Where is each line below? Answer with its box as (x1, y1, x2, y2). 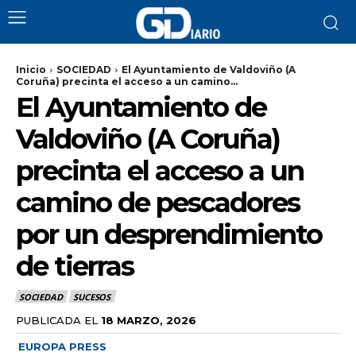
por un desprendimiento (16, 218, 322, 251)
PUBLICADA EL (16, 313, 98, 327)
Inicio (16, 64, 46, 75)
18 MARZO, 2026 (101, 313, 196, 327)
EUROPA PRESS (18, 339, 106, 353)
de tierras (16, 250, 133, 283)
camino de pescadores (16, 186, 300, 219)
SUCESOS (73, 291, 111, 304)
